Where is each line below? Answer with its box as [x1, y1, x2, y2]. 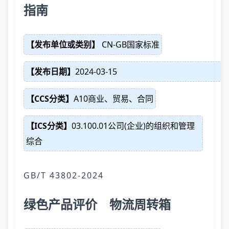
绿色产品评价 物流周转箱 [24, 196, 171, 213]
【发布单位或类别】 [26, 39, 100, 50]
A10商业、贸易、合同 [74, 93, 153, 104]
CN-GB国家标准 [100, 39, 159, 50]
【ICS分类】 [26, 120, 72, 131]
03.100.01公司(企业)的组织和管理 [72, 120, 195, 131]
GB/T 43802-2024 [24, 170, 104, 181]
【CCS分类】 [26, 93, 74, 104]
